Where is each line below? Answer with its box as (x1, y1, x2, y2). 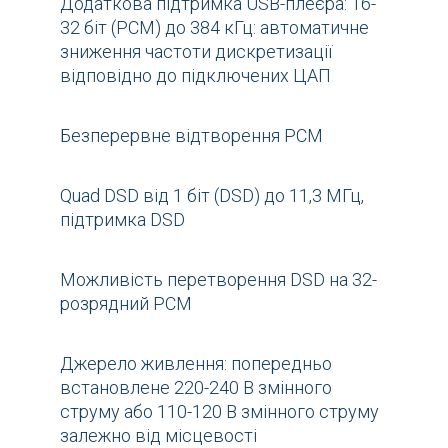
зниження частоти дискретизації (60, 40, 332, 62)
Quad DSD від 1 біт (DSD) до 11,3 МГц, (60, 184, 364, 206)
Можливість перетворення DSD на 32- (60, 268, 377, 290)
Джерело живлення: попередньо (60, 352, 332, 374)
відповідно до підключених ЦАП (60, 64, 331, 86)
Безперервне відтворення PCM (60, 124, 323, 146)
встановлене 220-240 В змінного (60, 376, 332, 398)
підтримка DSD (60, 208, 185, 230)
